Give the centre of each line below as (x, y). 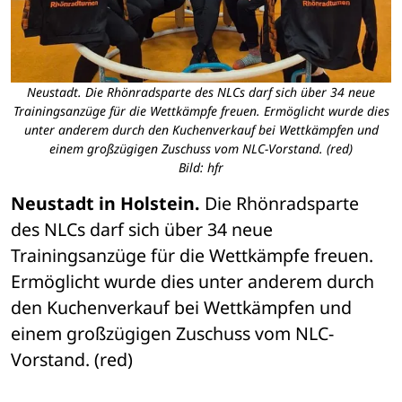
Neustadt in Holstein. (105, 204)
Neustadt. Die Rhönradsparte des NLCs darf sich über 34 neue (201, 92)
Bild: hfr (201, 168)
